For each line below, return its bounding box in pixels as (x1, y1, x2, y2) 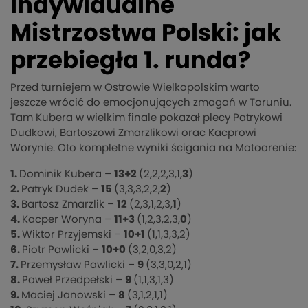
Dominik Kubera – (19, 169, 114, 180)
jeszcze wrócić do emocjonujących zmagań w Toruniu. (10, 98, 291, 109)
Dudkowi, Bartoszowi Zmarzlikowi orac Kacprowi (10, 128, 256, 139)
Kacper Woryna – (22, 214, 114, 225)
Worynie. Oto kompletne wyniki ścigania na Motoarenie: (10, 143, 296, 154)
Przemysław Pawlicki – (21, 260, 137, 271)
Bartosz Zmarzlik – (21, 199, 117, 210)
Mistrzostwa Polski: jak (10, 22, 281, 46)
